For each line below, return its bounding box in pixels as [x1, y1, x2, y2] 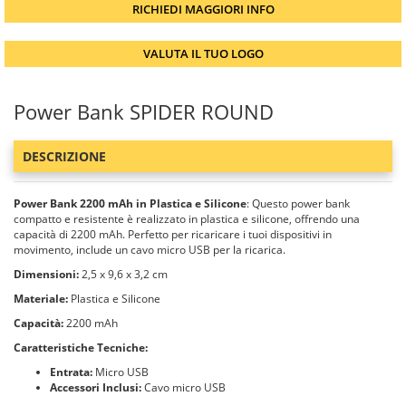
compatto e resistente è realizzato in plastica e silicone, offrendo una [14, 211, 360, 227]
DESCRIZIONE [23, 148, 106, 165]
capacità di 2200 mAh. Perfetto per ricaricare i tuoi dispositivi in [14, 227, 332, 242]
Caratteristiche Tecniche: [14, 340, 148, 355]
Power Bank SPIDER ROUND [14, 98, 274, 125]
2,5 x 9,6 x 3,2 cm [79, 266, 168, 282]
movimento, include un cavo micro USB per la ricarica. [14, 242, 285, 257]
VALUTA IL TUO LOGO [142, 45, 264, 62]
